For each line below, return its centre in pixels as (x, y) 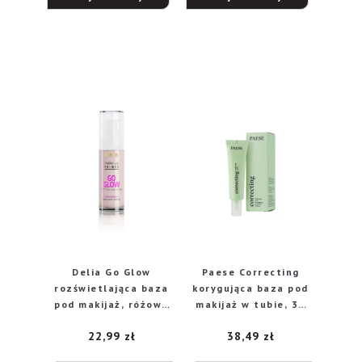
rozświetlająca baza (112, 288)
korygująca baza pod (250, 288)
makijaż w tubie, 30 (250, 304)
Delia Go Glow (112, 272)
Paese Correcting (250, 272)
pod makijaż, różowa (112, 304)
